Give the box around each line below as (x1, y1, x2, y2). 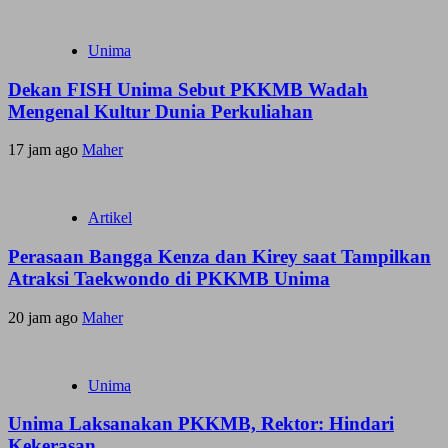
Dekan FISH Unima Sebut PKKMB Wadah (8, 78, 368, 100)
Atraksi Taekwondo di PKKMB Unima (8, 267, 330, 289)
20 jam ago (8, 308, 82, 326)
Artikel (88, 209, 132, 227)
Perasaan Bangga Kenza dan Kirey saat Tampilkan (8, 245, 431, 267)
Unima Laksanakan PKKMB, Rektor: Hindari (8, 413, 394, 435)
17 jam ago (8, 141, 82, 159)
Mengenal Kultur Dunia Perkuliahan (8, 100, 313, 122)
